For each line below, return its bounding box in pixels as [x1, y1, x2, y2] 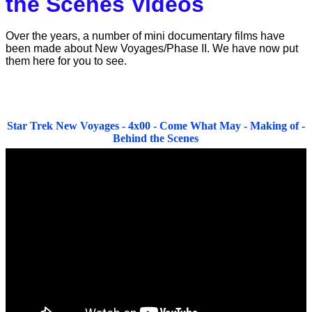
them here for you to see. [6, 55, 127, 67]
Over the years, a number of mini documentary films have [6, 30, 285, 42]
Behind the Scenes [113, 132, 199, 144]
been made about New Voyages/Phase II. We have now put [6, 42, 298, 54]
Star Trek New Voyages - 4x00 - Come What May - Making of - [6, 120, 305, 132]
